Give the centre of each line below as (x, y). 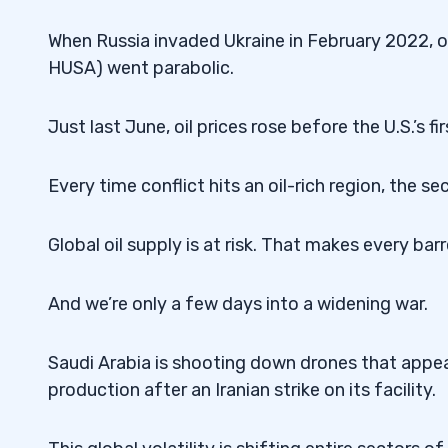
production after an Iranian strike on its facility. (242, 389)
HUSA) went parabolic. (141, 67)
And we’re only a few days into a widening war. (238, 303)
